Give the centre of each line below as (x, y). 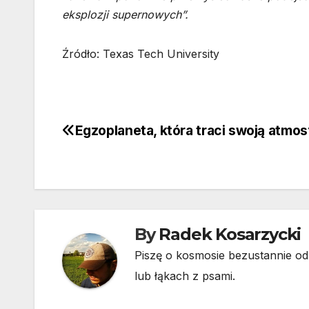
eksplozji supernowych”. (125, 15)
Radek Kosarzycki (230, 235)
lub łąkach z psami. (185, 276)
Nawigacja (117, 137)
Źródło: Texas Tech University (141, 54)
